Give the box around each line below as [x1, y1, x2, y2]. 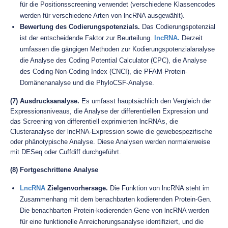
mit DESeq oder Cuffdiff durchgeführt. [10, 148, 121, 156]
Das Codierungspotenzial [140, 23, 215, 31]
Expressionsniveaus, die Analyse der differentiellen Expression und [10, 107, 208, 115]
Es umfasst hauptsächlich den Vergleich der [79, 97, 211, 105]
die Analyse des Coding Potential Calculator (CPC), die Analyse [20, 56, 207, 64]
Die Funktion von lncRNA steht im [108, 184, 210, 192]
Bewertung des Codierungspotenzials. [20, 23, 140, 31]
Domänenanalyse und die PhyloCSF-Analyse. [20, 79, 154, 87]
